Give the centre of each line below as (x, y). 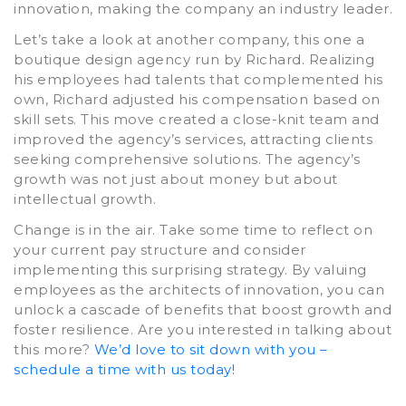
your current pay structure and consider (160, 249)
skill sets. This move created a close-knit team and (197, 119)
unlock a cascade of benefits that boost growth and (203, 309)
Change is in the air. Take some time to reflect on (193, 229)
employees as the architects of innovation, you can (199, 289)
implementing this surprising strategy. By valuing (190, 269)
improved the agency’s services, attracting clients (193, 139)
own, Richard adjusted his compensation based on (197, 99)
